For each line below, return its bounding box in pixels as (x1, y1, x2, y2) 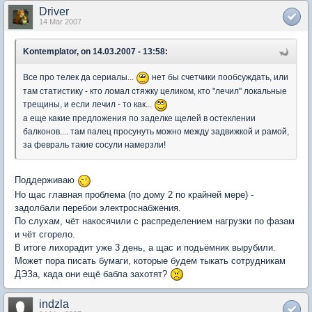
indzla (39, 298, 69, 311)
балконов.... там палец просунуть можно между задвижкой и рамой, (23, 127, 289, 137)
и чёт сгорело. (15, 228, 75, 240)
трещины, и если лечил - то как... (23, 100, 154, 110)
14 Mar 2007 (39, 17, 81, 26)
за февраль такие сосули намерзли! (23, 140, 166, 150)
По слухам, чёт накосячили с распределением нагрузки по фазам (15, 215, 295, 226)
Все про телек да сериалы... (23, 72, 136, 83)
